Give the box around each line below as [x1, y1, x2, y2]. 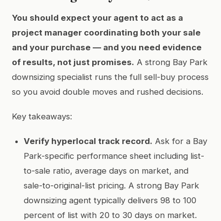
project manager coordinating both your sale [12, 27, 201, 37]
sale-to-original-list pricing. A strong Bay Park [24, 180, 199, 190]
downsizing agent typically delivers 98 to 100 [24, 195, 196, 205]
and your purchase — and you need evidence [12, 42, 202, 52]
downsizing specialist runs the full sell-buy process [12, 72, 209, 82]
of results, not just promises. [12, 57, 134, 67]
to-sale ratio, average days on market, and [24, 165, 188, 176]
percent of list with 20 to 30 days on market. [24, 210, 197, 220]
